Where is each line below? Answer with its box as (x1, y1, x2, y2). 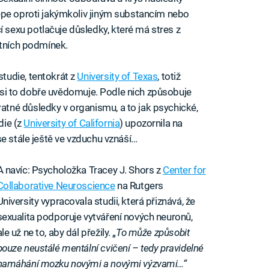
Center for (163, 164, 206, 177)
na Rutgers (115, 180, 163, 192)
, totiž (157, 70, 181, 82)
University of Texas (77, 70, 158, 82)
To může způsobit (116, 226, 190, 239)
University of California (23, 117, 120, 129)
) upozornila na (119, 117, 183, 129)
